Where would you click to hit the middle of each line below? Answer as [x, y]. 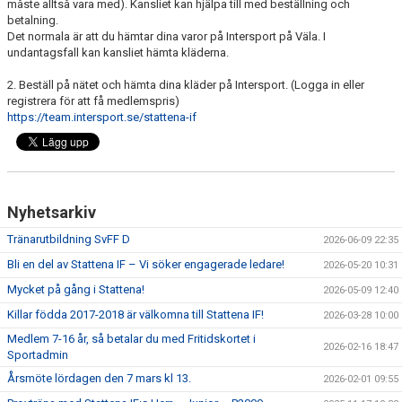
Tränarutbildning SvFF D [69, 239]
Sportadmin [38, 354]
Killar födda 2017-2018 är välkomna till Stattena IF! [135, 314]
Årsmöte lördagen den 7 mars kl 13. [99, 378]
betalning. [33, 20]
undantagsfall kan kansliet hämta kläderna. [118, 52]
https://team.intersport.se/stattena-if [102, 117]
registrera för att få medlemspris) [93, 100]
